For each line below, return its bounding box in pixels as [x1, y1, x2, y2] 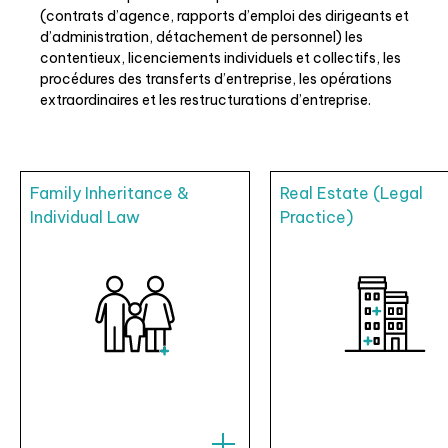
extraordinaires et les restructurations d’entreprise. [40, 91, 371, 110]
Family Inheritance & [30, 183, 189, 204]
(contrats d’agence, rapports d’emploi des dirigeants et [40, 7, 409, 26]
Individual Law [30, 207, 140, 228]
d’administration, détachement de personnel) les [40, 28, 363, 47]
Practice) [280, 207, 353, 228]
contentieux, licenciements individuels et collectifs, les [40, 49, 401, 68]
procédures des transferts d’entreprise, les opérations [40, 70, 392, 89]
